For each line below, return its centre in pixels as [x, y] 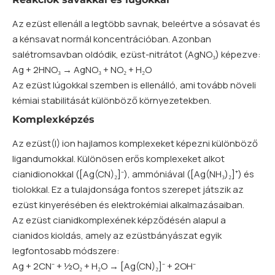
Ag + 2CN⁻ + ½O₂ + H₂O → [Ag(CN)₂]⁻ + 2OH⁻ [104, 266]
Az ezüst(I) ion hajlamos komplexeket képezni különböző [135, 144]
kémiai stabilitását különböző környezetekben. [112, 100]
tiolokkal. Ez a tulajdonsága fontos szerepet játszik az [128, 190]
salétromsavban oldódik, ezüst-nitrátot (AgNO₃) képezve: [137, 54]
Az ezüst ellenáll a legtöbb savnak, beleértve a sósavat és [136, 23]
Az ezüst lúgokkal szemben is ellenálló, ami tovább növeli [134, 85]
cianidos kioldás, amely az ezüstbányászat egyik [117, 236]
